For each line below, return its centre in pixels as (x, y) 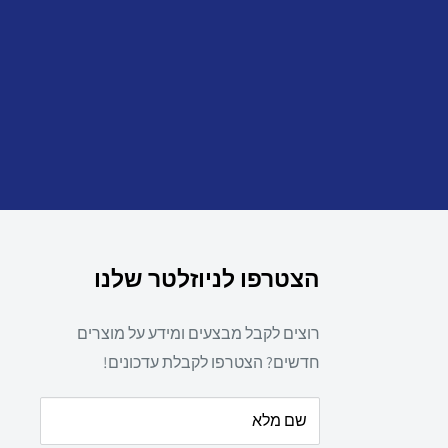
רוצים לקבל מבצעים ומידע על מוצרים (198, 333)
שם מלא (279, 420)
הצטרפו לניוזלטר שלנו (207, 279)
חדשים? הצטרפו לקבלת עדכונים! (211, 362)
